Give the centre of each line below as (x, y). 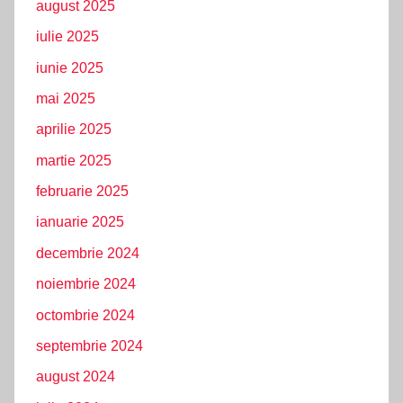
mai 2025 (66, 98)
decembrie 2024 (88, 253)
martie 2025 (74, 160)
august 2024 (76, 377)
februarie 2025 (82, 191)
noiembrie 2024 (86, 284)
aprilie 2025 (74, 130)
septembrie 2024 (90, 345)
